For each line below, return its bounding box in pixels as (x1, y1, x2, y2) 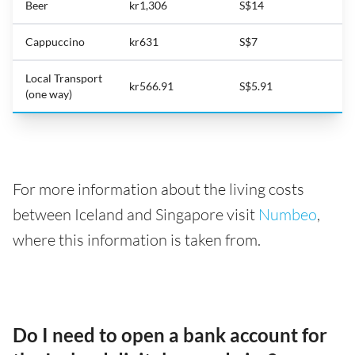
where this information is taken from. (13, 230, 261, 250)
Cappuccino (25, 35, 85, 49)
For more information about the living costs (13, 179, 304, 200)
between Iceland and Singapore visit (13, 204, 258, 225)
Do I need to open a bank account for (13, 323, 327, 347)
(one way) (25, 87, 72, 101)
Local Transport (25, 71, 102, 86)
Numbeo (258, 204, 317, 225)
